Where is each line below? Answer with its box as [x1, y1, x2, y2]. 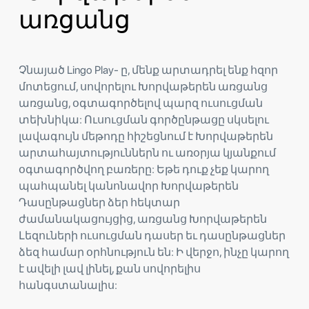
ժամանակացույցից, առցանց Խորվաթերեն [19, 212, 267, 226]
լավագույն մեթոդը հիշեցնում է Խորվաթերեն [19, 129, 273, 143]
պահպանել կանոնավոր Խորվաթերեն [19, 179, 239, 192]
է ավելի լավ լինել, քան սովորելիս [19, 261, 201, 275]
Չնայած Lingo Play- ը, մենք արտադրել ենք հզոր [19, 63, 278, 77]
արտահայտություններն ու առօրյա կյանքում [19, 146, 276, 159]
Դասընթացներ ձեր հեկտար [19, 195, 180, 209]
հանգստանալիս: [19, 278, 117, 292]
